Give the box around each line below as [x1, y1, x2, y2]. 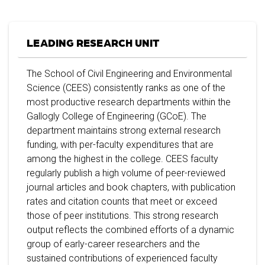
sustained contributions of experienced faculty [27, 253, 218, 264]
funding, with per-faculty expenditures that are [27, 139, 214, 150]
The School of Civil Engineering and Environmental [27, 68, 232, 79]
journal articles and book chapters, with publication [27, 182, 235, 193]
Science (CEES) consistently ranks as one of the [27, 82, 225, 93]
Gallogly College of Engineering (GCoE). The [27, 111, 206, 122]
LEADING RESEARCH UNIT [27, 35, 159, 49]
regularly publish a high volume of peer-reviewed [27, 167, 225, 179]
